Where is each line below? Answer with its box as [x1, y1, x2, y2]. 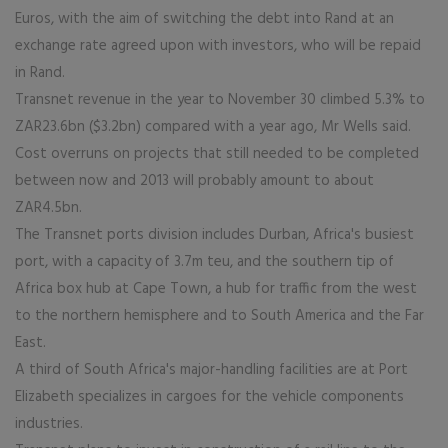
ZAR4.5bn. [15, 196, 82, 220]
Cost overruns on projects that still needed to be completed [15, 142, 419, 166]
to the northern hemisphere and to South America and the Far [15, 304, 424, 328]
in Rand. [15, 61, 65, 85]
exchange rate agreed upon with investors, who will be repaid [15, 34, 421, 58]
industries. [15, 412, 83, 436]
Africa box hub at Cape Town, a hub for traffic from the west [15, 277, 417, 301]
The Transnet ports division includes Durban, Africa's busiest [15, 223, 414, 247]
